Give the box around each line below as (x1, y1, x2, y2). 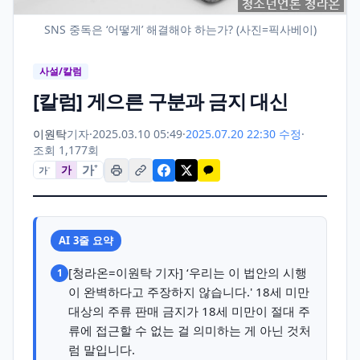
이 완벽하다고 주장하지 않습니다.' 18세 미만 (68, 283, 309, 300)
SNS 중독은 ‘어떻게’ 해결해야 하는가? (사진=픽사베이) (43, 21, 317, 37)
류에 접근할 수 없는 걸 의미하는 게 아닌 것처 (68, 321, 311, 338)
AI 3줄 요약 (59, 232, 114, 247)
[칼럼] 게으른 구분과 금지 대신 (33, 87, 288, 114)
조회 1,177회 (33, 141, 99, 157)
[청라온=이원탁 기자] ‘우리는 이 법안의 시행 (68, 264, 307, 280)
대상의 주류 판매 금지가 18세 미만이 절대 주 (68, 302, 310, 319)
